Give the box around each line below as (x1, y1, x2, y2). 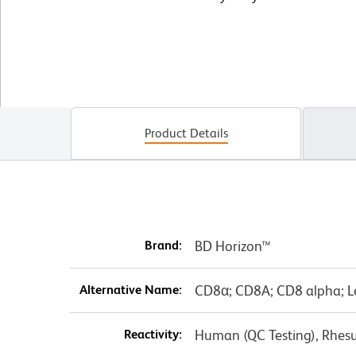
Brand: (144, 237, 182, 253)
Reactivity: (123, 326, 182, 342)
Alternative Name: (79, 281, 182, 297)
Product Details (144, 125, 228, 141)
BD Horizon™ (194, 237, 271, 254)
